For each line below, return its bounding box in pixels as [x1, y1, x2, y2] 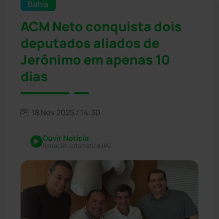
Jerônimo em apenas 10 [21, 50, 170, 68]
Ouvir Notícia [43, 132, 89, 143]
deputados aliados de [21, 34, 159, 52]
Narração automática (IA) [43, 141, 111, 150]
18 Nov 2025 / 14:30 [30, 107, 100, 118]
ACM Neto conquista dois [21, 17, 182, 35]
